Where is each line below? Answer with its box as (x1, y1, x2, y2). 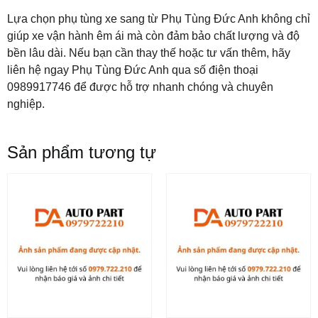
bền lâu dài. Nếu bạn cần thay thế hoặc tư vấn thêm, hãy (7, 47, 290, 60)
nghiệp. (7, 98, 45, 111)
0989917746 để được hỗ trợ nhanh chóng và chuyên (7, 81, 273, 94)
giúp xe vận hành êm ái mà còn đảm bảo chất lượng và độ (7, 30, 300, 43)
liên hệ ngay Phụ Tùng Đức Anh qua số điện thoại (7, 64, 258, 77)
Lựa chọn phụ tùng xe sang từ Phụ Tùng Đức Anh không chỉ (7, 13, 310, 26)
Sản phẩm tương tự (7, 142, 156, 162)
